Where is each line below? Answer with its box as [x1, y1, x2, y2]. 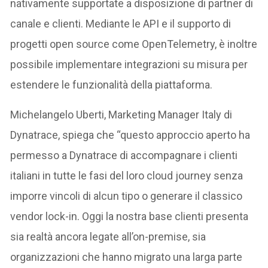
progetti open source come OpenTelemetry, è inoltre [10, 38, 258, 50]
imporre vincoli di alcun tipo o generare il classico [10, 190, 243, 202]
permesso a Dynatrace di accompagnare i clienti [10, 149, 238, 162]
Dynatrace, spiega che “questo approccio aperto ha [10, 129, 251, 141]
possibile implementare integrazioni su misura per [10, 58, 248, 71]
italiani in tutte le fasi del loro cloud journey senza [10, 169, 243, 182]
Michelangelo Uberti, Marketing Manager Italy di [10, 108, 233, 121]
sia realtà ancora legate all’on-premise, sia [10, 230, 206, 243]
